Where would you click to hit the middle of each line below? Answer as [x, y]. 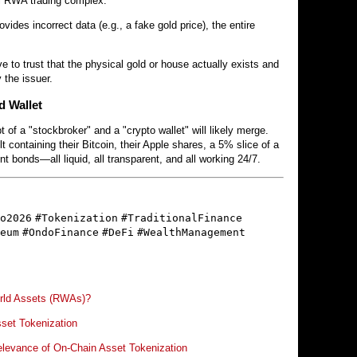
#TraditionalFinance [182, 218]
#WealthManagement [191, 232]
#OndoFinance [61, 232]
